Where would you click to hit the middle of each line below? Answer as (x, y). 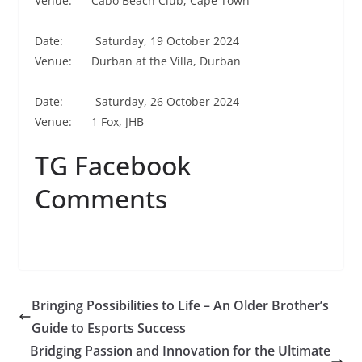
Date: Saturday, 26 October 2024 (137, 101)
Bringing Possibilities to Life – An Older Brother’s (180, 305)
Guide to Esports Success (108, 328)
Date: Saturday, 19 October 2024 (137, 40)
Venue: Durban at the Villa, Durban (137, 61)
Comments (101, 198)
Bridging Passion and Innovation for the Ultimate (181, 350)
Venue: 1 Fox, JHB (89, 121)
